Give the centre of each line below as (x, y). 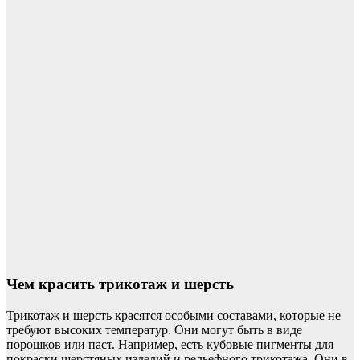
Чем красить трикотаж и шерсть (120, 284)
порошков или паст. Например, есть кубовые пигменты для (170, 344)
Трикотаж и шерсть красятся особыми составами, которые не (174, 315)
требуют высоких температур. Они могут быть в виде (154, 329)
